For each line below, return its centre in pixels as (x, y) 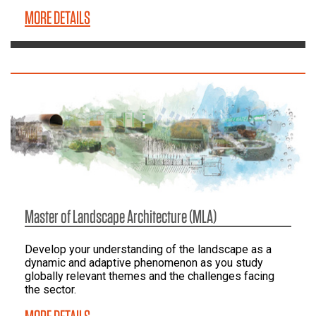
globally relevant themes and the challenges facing (150, 276)
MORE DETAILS (57, 17)
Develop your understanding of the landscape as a (148, 250)
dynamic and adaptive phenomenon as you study (144, 263)
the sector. (50, 290)
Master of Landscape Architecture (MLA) (121, 217)
